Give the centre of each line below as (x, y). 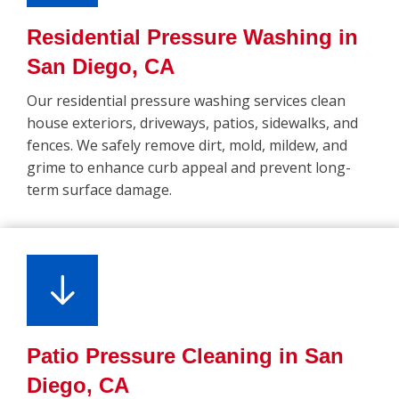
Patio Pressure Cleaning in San (185, 356)
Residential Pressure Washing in (192, 37)
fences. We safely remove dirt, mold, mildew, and (187, 146)
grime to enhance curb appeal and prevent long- (189, 168)
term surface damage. (99, 190)
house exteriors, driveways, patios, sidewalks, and (192, 123)
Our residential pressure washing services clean (186, 101)
